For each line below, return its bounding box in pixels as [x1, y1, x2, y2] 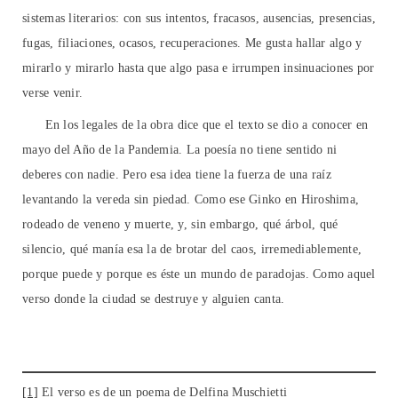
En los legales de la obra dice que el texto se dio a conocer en [22, 118, 369, 132]
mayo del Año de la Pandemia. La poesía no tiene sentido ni [22, 143, 338, 157]
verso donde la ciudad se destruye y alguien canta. [22, 292, 285, 306]
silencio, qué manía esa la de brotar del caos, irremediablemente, [22, 243, 362, 257]
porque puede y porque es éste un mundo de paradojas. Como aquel [22, 267, 376, 282]
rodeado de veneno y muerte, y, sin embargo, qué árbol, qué [22, 218, 338, 232]
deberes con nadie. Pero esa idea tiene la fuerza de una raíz [22, 168, 331, 182]
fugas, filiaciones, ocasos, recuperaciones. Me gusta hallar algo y [22, 36, 362, 51]
